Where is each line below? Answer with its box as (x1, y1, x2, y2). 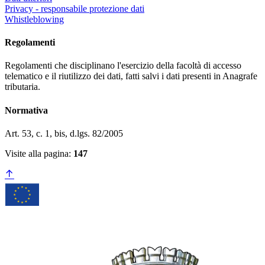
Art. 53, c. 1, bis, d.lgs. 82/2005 (5, 128, 123, 138)
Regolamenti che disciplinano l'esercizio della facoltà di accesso (5, 60, 241, 71)
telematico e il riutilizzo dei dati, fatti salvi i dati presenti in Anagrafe (5, 71, 257, 82)
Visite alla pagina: (5, 148, 73, 159)
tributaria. (5, 82, 40, 92)
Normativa (5, 105, 48, 115)
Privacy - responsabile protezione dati (5, 3, 144, 14)
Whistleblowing (5, 14, 64, 24)
